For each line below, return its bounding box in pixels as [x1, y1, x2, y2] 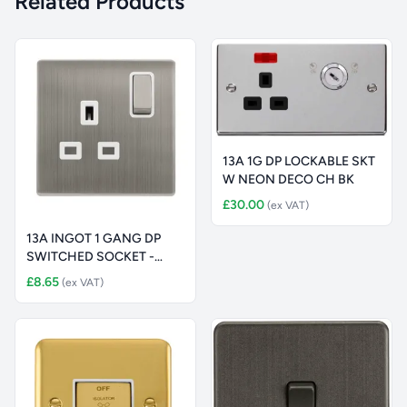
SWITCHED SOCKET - [26, 248, 154, 264]
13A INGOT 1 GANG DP [26, 230, 161, 246]
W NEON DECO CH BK [223, 172, 354, 188]
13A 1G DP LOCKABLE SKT [223, 154, 375, 170]
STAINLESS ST [26, 266, 112, 283]
